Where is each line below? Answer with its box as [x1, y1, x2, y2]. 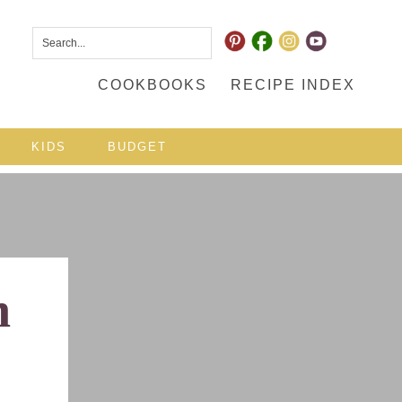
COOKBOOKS [98, 77, 207, 92]
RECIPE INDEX [231, 77, 355, 92]
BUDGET [108, 140, 167, 153]
